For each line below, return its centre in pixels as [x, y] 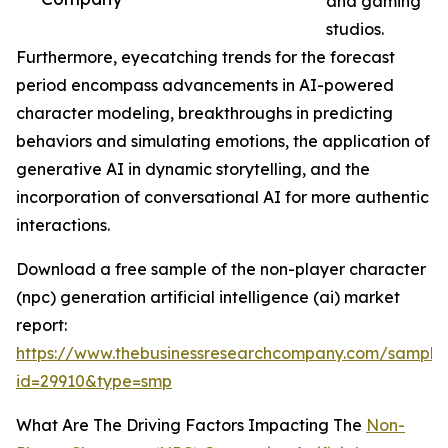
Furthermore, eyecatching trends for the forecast [205, 57]
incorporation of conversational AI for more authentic [222, 197]
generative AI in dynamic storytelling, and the [193, 169]
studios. [355, 29]
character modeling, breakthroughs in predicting [204, 113]
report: [41, 325]
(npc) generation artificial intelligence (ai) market [208, 297]
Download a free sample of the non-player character [221, 269]
